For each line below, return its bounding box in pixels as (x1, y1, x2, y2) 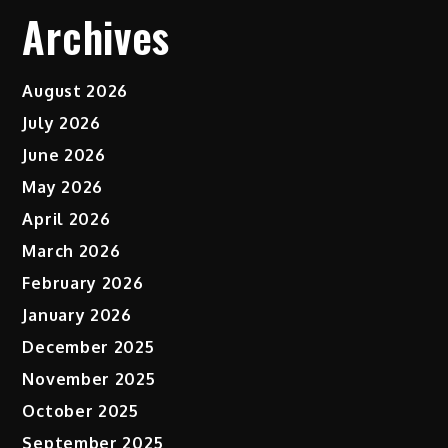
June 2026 (22, 145, 106, 166)
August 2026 (22, 81, 129, 102)
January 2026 (22, 305, 132, 326)
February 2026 (22, 273, 144, 294)
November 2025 (22, 369, 156, 390)
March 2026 (22, 241, 121, 262)
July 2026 (22, 113, 101, 134)
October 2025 (22, 401, 139, 422)
